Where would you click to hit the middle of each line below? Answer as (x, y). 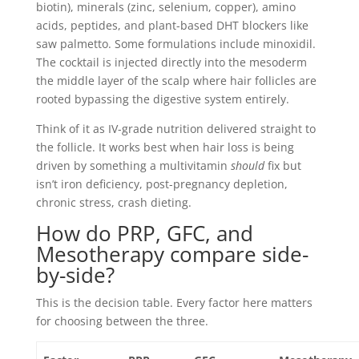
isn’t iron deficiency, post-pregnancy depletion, (161, 184)
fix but (282, 165)
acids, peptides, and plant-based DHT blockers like (172, 25)
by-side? (75, 275)
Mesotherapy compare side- (172, 254)
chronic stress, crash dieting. (113, 202)
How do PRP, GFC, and (144, 233)
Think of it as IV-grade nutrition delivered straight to (175, 129)
